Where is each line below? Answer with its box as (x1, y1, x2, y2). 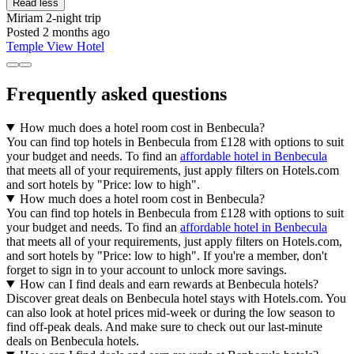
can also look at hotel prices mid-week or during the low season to (6, 305, 335, 319)
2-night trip (43, 10, 101, 24)
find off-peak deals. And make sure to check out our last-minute (6, 319, 322, 333)
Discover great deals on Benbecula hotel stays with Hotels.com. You (6, 291, 346, 305)
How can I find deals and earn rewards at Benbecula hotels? (19, 277, 318, 291)
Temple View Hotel (6, 39, 104, 53)
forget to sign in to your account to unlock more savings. (6, 262, 287, 277)
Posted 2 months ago (6, 24, 110, 39)
